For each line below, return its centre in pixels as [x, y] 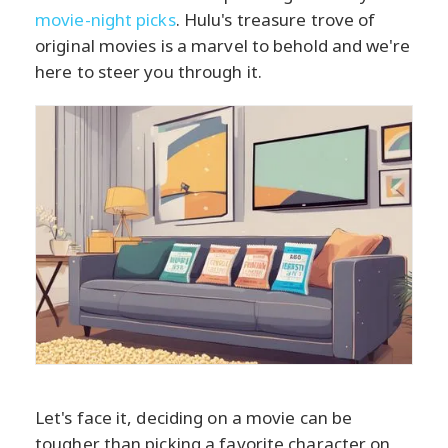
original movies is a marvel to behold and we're [222, 46]
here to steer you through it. [148, 72]
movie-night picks [105, 20]
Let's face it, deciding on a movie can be [194, 417]
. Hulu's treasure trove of [275, 20]
